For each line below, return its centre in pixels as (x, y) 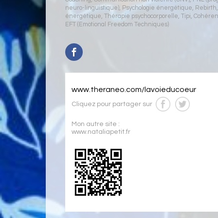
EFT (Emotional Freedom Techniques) (117, 25)
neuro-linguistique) (92, 8)
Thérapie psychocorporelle (141, 16)
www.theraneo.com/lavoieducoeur (134, 90)
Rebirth (206, 8)
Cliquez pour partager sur (112, 104)
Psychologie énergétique (157, 8)
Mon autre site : (95, 124)
